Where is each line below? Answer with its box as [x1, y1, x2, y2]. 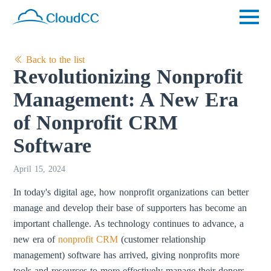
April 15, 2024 [13, 165, 66, 174]
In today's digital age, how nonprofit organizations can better [13, 187, 249, 197]
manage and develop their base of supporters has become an [13, 203, 247, 213]
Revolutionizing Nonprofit [13, 65, 243, 88]
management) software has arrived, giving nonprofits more [13, 250, 240, 260]
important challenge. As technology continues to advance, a [13, 218, 244, 229]
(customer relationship [118, 234, 206, 244]
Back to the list [23, 54, 85, 65]
